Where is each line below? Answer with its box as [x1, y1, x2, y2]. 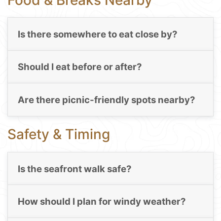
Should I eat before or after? [17, 61, 142, 73]
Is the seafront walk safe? [17, 163, 132, 175]
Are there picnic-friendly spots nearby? [17, 94, 195, 106]
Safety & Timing [7, 126, 110, 143]
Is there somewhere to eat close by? [17, 28, 178, 40]
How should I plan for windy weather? [17, 195, 186, 207]
